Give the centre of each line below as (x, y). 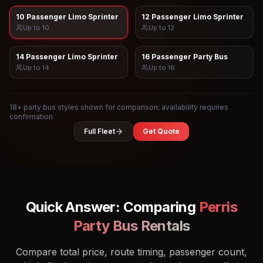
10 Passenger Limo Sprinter (67, 17)
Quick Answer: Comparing (112, 207)
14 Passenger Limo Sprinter (67, 57)
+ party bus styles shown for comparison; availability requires (123, 107)
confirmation (31, 117)
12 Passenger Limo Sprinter (193, 17)
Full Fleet (100, 131)
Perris (218, 207)
